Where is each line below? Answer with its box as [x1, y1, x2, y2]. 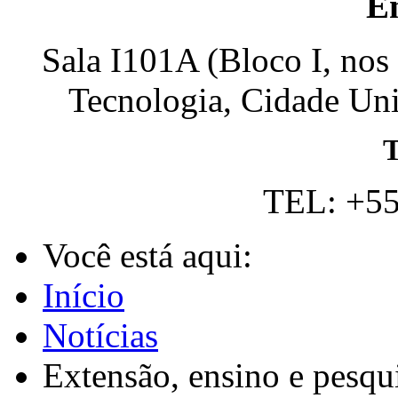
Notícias [43, 316, 158, 355]
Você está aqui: [43, 236, 261, 275]
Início [43, 276, 124, 315]
